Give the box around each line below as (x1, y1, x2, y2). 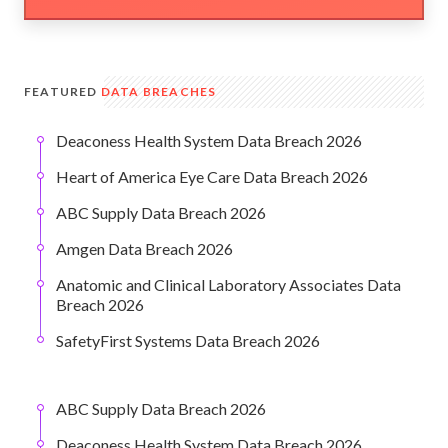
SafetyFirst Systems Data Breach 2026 (56, 331, 320, 351)
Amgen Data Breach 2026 (56, 239, 233, 259)
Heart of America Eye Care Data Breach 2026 (56, 167, 368, 187)
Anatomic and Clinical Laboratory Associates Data (56, 275, 401, 295)
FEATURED (24, 84, 101, 100)
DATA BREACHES (100, 84, 217, 100)
